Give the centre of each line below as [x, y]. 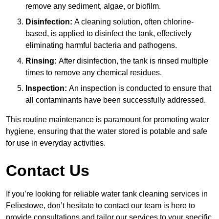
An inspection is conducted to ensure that [139, 88]
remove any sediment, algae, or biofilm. [93, 6]
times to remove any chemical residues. [94, 73]
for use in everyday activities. [56, 143]
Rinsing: [41, 61]
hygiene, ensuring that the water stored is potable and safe [107, 131]
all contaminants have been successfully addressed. [116, 100]
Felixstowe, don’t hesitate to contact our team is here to [100, 206]
